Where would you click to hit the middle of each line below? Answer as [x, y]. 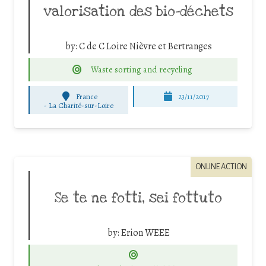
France [87, 96]
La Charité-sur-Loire [81, 106]
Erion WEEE [145, 233]
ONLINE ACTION [221, 166]
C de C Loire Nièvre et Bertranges [145, 47]
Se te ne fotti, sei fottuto [138, 199]
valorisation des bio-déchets [138, 12]
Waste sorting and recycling [142, 70]
